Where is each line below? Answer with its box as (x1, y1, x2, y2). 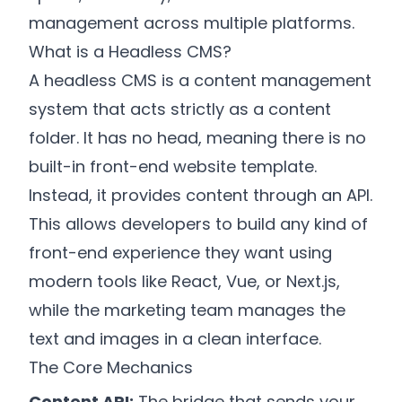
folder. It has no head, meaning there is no (29, 127, 366, 150)
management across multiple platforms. (29, 12, 354, 35)
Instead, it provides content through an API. (29, 184, 372, 207)
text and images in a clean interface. (29, 328, 321, 351)
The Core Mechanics (29, 356, 193, 380)
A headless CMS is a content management (29, 69, 371, 92)
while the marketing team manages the (29, 299, 345, 322)
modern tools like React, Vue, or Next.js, (29, 270, 340, 293)
